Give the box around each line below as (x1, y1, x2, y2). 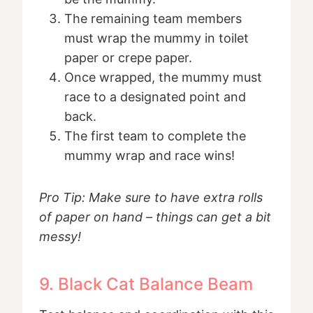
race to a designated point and (64, 89, 246, 105)
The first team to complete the (64, 129, 246, 144)
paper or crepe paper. (64, 50, 192, 66)
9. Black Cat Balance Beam (39, 274, 253, 295)
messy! (39, 229, 81, 245)
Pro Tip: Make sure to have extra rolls (39, 190, 263, 205)
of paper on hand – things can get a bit (39, 210, 271, 225)
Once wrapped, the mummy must (64, 70, 262, 85)
